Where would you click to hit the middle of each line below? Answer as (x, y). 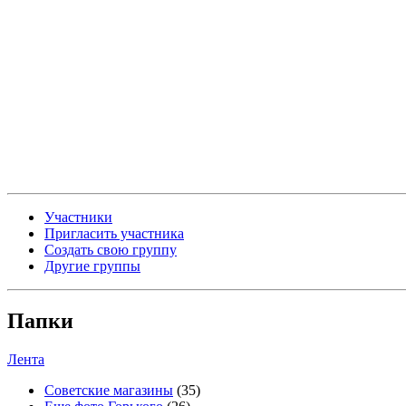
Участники (78, 217)
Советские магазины (109, 390)
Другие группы (92, 266)
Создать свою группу (111, 250)
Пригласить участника (114, 234)
